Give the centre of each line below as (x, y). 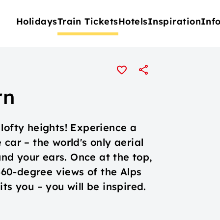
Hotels (133, 21)
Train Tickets (88, 21)
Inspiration (174, 21)
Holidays (37, 21)
